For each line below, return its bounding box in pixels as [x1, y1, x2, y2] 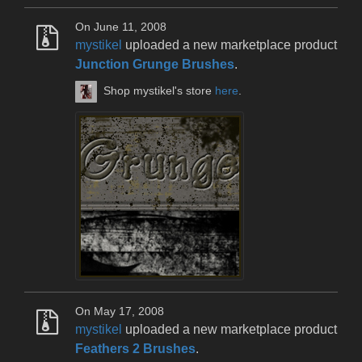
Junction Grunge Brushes [75, 57, 234, 72]
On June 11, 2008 [75, 21, 166, 34]
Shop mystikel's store [103, 85, 216, 98]
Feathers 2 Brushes [75, 342, 196, 356]
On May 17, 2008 [75, 305, 164, 318]
